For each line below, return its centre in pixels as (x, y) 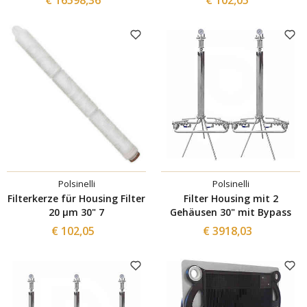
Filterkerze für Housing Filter (76, 198)
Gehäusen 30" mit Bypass (256, 212)
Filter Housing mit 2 (231, 198)
